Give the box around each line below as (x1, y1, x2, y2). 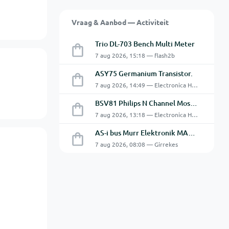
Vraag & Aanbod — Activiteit (71, 17, 169, 27)
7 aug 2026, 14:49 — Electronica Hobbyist (191, 81, 198, 89)
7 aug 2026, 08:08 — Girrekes (95, 140, 178, 148)
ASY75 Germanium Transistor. (95, 68, 193, 78)
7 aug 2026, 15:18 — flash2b (95, 51, 175, 59)
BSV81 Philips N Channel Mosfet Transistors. (190, 98, 197, 108)
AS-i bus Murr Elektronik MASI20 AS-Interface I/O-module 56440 (188, 128, 195, 138)
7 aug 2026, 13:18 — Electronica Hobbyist (191, 110, 198, 119)
